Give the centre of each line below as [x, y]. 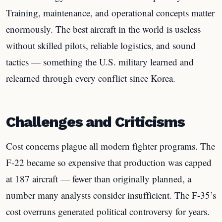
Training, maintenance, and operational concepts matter [110, 12]
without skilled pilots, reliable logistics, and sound [101, 45]
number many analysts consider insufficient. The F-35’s [111, 195]
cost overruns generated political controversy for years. [108, 211]
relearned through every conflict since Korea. [91, 78]
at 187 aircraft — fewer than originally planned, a [99, 179]
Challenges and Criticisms [95, 122]
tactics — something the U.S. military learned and [100, 61]
